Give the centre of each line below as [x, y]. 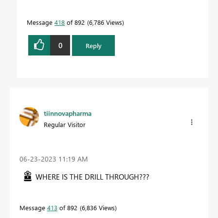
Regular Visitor [65, 124]
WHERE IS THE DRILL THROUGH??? [92, 176]
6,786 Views [106, 22]
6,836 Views [98, 207]
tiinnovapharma [68, 113]
